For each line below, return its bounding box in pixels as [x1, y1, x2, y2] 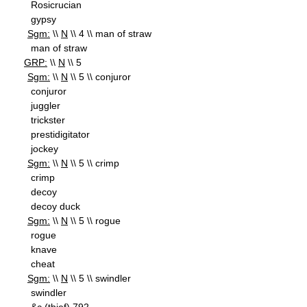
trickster [31, 114, 65, 125]
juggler [31, 100, 60, 111]
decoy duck [31, 201, 80, 212]
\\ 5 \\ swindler [68, 273, 131, 284]
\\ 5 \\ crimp [68, 158, 119, 169]
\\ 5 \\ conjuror [68, 71, 131, 82]
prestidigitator [31, 129, 90, 140]
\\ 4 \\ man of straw [68, 28, 151, 39]
